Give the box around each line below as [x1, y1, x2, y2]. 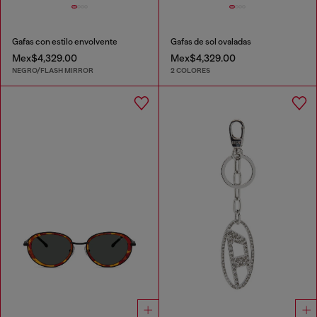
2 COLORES [170, 66, 210, 76]
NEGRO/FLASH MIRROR [12, 66, 93, 76]
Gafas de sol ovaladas [170, 36, 251, 47]
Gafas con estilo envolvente [12, 36, 117, 47]
